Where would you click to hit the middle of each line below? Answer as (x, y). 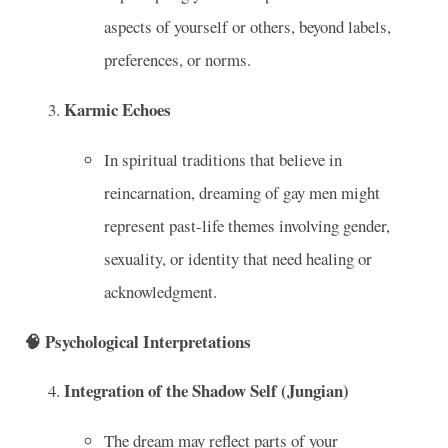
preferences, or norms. (177, 60)
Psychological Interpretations (148, 341)
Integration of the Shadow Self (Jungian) (206, 391)
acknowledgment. (160, 291)
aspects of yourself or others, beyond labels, (247, 27)
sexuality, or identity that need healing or (238, 258)
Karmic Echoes (117, 109)
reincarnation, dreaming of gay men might (242, 192)
